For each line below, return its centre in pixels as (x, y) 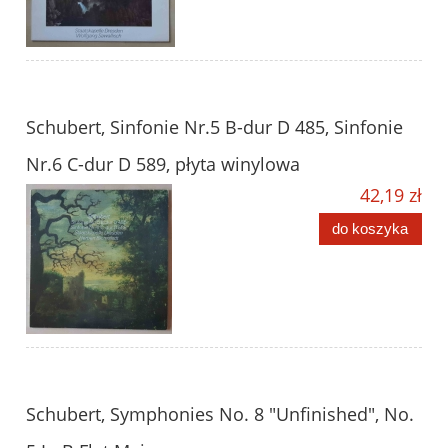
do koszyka (370, 229)
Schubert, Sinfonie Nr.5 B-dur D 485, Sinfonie (214, 127)
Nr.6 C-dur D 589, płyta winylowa (163, 164)
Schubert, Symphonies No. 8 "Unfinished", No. (220, 414)
